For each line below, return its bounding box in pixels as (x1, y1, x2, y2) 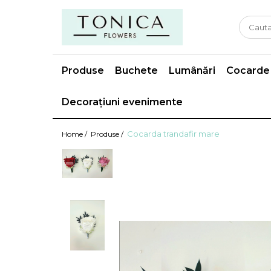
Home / (62, 129, 89, 139)
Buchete (115, 65, 158, 77)
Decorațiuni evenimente (62, 96, 183, 108)
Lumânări (169, 65, 215, 77)
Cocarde (226, 65, 270, 77)
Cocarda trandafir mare (127, 129, 220, 139)
